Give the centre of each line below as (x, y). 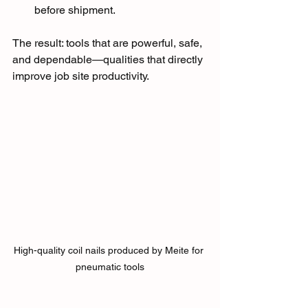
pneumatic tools (110, 267)
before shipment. (75, 10)
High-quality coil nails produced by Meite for (110, 251)
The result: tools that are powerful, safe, (109, 43)
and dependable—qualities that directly (109, 59)
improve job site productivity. (81, 76)
